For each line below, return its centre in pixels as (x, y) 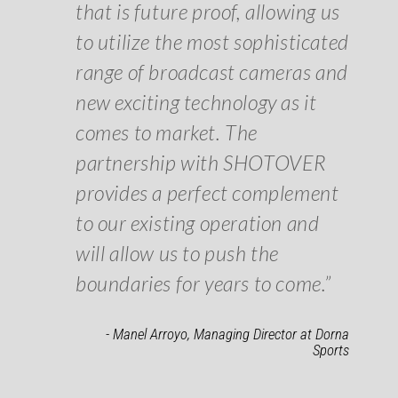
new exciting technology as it (196, 103)
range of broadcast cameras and (212, 72)
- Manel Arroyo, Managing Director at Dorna (227, 334)
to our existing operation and (198, 223)
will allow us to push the (178, 254)
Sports (331, 350)
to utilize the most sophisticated (212, 42)
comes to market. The (167, 133)
